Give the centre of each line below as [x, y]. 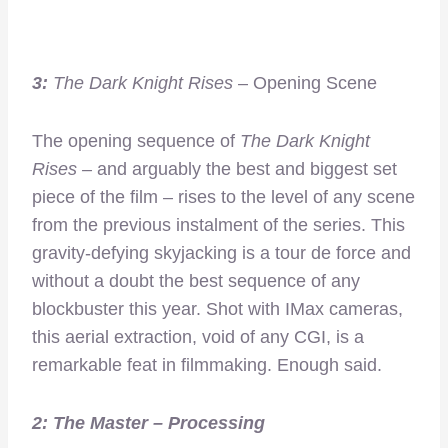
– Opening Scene [305, 82]
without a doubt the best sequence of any [196, 280]
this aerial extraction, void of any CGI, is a [198, 336]
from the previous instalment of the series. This [218, 224]
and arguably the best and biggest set [244, 168]
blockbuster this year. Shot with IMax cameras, [217, 308]
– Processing [206, 422]
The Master [100, 422]
